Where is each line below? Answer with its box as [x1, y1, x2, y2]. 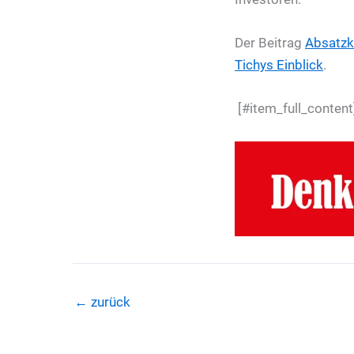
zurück [88, 293, 130, 310]
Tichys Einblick [235, 57, 323, 73]
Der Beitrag [235, 35, 305, 51]
